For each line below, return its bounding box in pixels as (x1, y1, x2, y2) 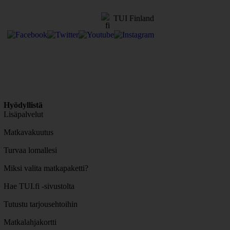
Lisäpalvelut (3, 109, 43, 119)
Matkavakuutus (3, 127, 53, 137)
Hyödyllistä (3, 100, 43, 109)
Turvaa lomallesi (3, 145, 57, 155)
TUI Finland (113, 14, 154, 23)
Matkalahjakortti (3, 217, 56, 226)
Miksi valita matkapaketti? (3, 163, 88, 172)
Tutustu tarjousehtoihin (3, 199, 78, 208)
